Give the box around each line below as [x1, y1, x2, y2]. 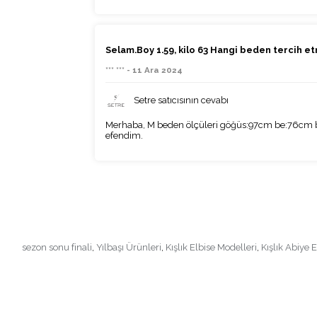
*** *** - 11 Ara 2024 [105, 64, 183, 75]
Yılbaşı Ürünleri [96, 242, 161, 253]
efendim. [105, 130, 144, 142]
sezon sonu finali [22, 242, 92, 253]
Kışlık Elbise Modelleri [166, 242, 257, 253]
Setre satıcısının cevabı [134, 95, 229, 105]
